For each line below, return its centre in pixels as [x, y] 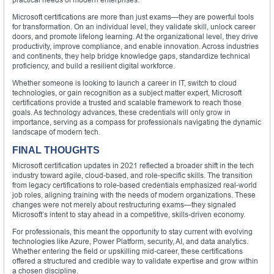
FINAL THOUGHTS [56, 150]
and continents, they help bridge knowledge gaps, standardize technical [131, 56]
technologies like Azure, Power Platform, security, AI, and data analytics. [130, 241]
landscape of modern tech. [56, 131]
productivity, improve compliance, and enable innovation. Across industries [135, 46]
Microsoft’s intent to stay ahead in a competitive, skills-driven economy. [129, 214]
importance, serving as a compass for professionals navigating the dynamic [137, 122]
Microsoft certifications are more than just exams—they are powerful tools [133, 17]
